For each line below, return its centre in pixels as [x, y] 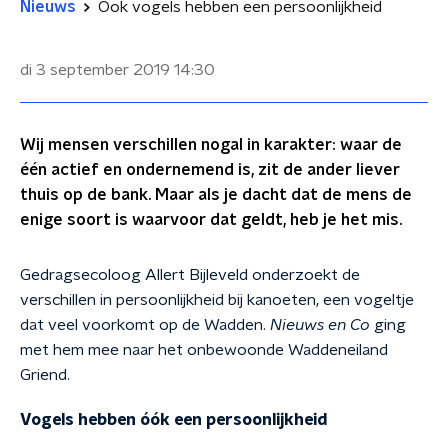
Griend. [45, 375]
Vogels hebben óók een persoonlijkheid [173, 420]
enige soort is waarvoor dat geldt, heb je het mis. [211, 220]
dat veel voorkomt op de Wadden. [145, 325]
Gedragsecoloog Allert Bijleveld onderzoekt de [190, 275]
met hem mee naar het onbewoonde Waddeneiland [204, 350]
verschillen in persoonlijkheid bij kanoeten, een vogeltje [217, 300]
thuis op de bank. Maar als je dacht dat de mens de [216, 195]
